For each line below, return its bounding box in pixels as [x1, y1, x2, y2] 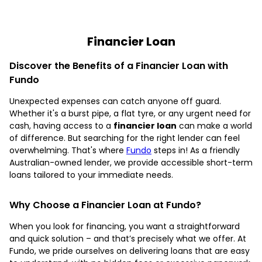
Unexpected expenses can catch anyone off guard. [9, 95, 221, 107]
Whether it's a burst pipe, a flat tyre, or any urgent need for [9, 107, 251, 119]
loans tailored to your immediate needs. [9, 168, 173, 181]
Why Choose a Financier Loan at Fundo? [9, 198, 201, 212]
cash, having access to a [9, 119, 113, 132]
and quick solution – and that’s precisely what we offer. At [9, 232, 246, 244]
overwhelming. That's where [9, 144, 126, 156]
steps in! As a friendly [151, 144, 240, 156]
